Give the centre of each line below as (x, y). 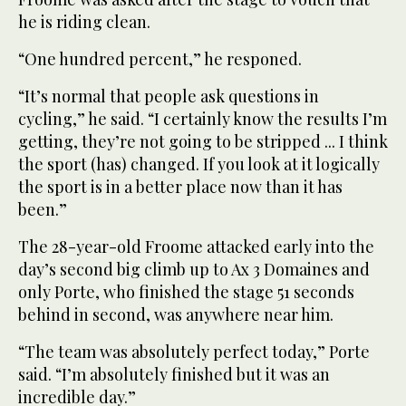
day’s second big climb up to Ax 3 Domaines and (194, 269)
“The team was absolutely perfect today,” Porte (194, 351)
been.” (43, 209)
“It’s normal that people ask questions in (169, 96)
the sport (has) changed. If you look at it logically (199, 164)
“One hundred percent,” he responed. (160, 58)
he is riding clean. (84, 21)
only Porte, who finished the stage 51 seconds (186, 291)
